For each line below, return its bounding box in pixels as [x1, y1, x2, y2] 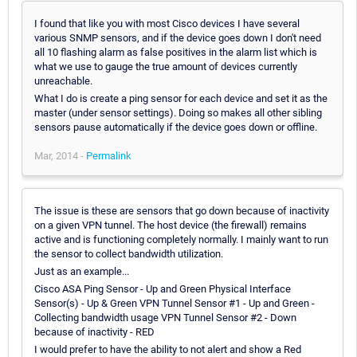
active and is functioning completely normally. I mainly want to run [34, 233, 328, 245]
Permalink [86, 149, 131, 162]
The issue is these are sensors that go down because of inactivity [34, 204, 329, 217]
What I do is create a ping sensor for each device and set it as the [34, 92, 328, 104]
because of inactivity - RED [34, 325, 155, 338]
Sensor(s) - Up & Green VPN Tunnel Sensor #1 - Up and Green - [34, 296, 315, 309]
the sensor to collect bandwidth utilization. [34, 247, 223, 260]
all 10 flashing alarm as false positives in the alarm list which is [34, 45, 317, 58]
